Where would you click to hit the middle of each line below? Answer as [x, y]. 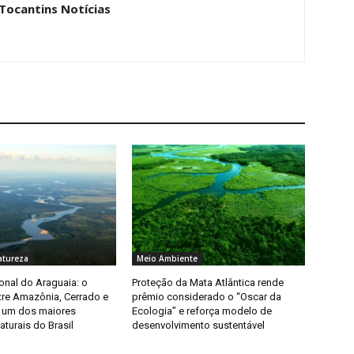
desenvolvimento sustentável [199, 326]
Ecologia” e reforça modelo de [202, 311]
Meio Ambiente [168, 259]
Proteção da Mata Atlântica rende [208, 283]
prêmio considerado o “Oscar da [207, 297]
